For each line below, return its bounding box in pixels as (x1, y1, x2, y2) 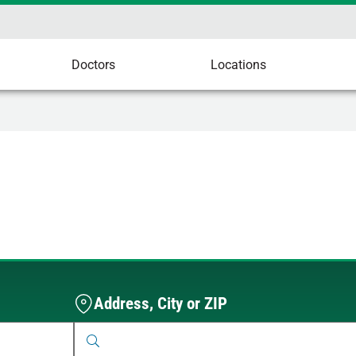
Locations (210, 57, 266, 72)
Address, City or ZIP (93, 294, 227, 313)
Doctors (72, 57, 116, 72)
